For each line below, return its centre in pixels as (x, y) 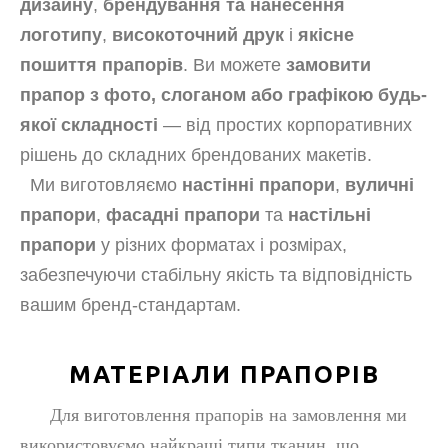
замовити (328, 65)
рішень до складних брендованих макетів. (196, 155)
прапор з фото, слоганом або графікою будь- (223, 95)
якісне (326, 35)
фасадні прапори (183, 215)
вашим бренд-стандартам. (130, 305)
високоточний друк (198, 35)
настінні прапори (258, 185)
